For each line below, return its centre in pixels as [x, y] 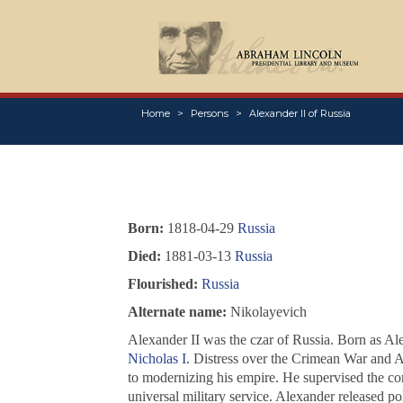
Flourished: [162, 284]
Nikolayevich [266, 312]
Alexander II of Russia [300, 114]
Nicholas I [157, 359]
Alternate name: [177, 312]
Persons [209, 114]
